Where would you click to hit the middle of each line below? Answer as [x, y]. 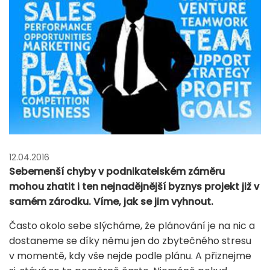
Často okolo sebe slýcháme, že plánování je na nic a [132, 225]
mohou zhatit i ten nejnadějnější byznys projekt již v [134, 186]
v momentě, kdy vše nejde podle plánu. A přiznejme [130, 256]
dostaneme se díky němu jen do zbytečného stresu [130, 240]
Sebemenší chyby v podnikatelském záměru [117, 171]
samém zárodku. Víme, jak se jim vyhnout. [111, 201]
